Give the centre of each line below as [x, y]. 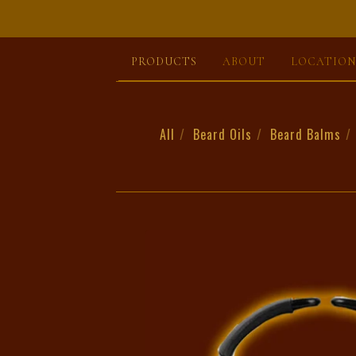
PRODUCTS [164, 62]
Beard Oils [222, 134]
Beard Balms [306, 134]
